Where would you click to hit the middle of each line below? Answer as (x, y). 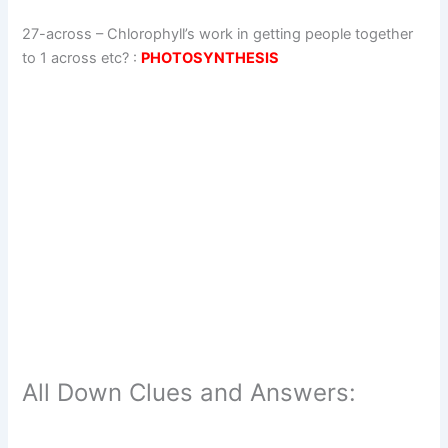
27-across (57, 34)
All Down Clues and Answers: (189, 392)
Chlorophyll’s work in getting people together (260, 34)
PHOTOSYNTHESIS (210, 58)
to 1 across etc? (76, 58)
